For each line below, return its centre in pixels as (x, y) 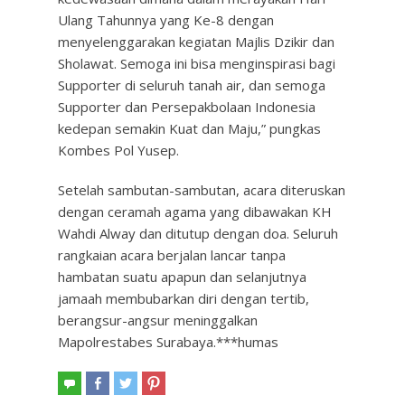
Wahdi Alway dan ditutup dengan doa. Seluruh (198, 233)
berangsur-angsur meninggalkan (158, 320)
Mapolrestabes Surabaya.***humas (168, 342)
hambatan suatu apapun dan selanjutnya (182, 277)
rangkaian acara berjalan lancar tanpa (172, 255)
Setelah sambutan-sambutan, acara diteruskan (202, 190)
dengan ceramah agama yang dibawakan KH (195, 212)
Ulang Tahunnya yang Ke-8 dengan (166, 20)
